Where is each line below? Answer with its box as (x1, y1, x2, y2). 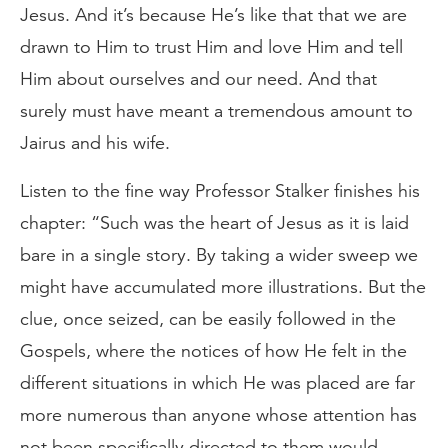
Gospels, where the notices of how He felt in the (20, 340, 407, 362)
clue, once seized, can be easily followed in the (20, 308, 396, 330)
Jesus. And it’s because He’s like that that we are (20, 4, 407, 26)
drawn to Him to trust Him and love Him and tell (20, 36, 403, 58)
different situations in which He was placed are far (20, 372, 415, 394)
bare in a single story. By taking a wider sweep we (20, 244, 418, 266)
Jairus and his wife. (20, 132, 170, 154)
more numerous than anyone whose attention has (20, 404, 417, 426)
